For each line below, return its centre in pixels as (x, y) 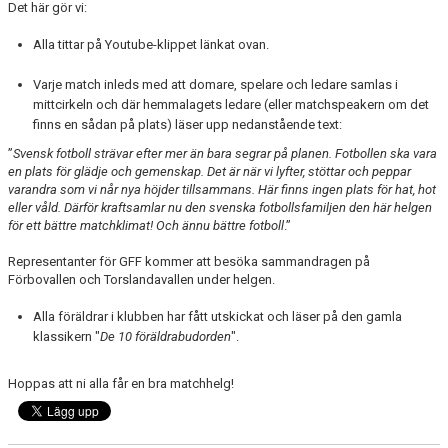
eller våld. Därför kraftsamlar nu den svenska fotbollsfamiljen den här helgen (220, 207)
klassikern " (66, 336)
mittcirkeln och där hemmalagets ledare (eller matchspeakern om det (231, 104)
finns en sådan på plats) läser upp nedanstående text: (187, 124)
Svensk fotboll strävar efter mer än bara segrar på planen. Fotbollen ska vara (225, 153)
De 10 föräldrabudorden (165, 336)
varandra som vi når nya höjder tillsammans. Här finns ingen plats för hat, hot (222, 189)
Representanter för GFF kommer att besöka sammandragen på (189, 261)
